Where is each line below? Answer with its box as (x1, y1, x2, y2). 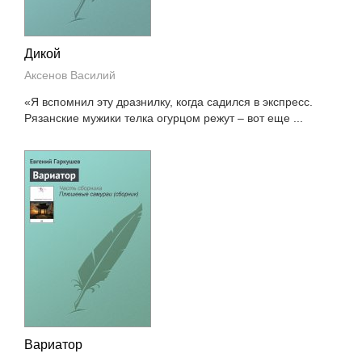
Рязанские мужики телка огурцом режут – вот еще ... (24, 112, 304, 124)
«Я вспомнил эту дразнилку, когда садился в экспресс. (24, 95, 314, 108)
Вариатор (24, 338, 83, 351)
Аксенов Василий (24, 69, 116, 82)
